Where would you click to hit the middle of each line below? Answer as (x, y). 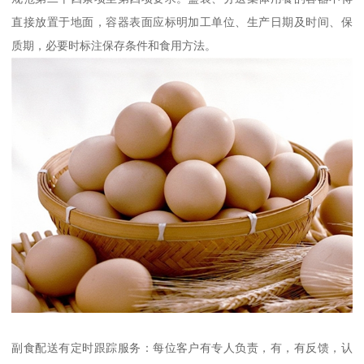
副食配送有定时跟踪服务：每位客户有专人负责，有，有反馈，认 (182, 348)
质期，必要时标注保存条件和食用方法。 (114, 45)
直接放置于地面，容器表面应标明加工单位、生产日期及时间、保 (182, 22)
